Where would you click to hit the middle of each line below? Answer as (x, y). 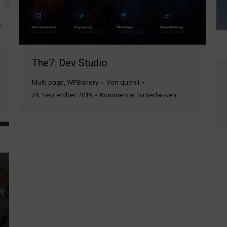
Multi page (48, 82)
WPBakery (83, 82)
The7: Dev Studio (70, 63)
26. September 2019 (62, 95)
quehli (130, 82)
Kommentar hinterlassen (138, 95)
